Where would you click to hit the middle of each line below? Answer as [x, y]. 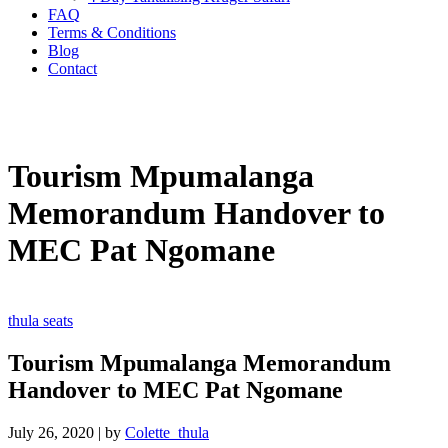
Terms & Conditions [112, 32]
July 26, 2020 [53, 432]
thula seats [40, 320]
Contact [72, 68]
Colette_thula [167, 432]
